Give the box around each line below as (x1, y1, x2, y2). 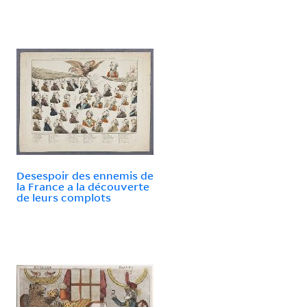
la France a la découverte (16, 179, 149, 193)
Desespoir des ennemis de (16, 168, 153, 182)
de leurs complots (16, 190, 111, 204)
